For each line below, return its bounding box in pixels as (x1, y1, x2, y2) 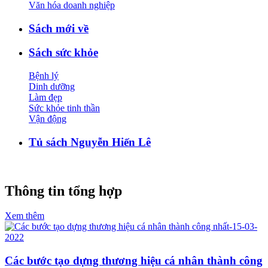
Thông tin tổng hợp (5, 182, 122, 199)
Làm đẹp (29, 92, 62, 103)
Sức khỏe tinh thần (29, 103, 100, 114)
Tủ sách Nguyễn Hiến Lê (29, 135, 151, 148)
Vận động (29, 114, 66, 124)
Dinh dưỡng (29, 81, 75, 92)
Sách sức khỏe (29, 46, 98, 59)
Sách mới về (29, 22, 89, 35)
